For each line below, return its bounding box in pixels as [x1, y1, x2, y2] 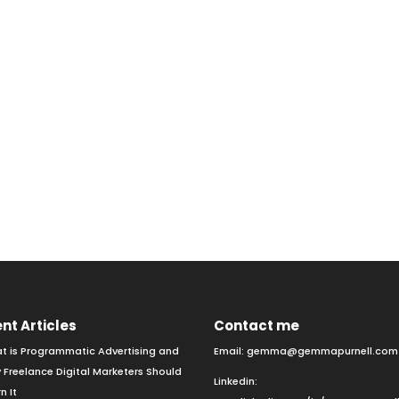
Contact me [214, 315, 300, 335]
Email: [214, 343, 248, 358]
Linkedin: [214, 373, 258, 388]
